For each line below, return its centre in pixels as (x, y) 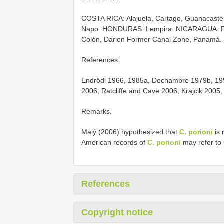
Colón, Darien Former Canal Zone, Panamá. (152, 40)
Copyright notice (117, 213)
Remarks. (97, 112)
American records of (114, 143)
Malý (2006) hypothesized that (130, 132)
